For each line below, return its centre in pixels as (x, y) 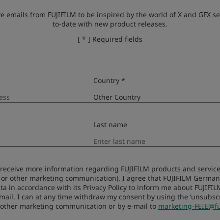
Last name (110, 125)
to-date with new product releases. (110, 24)
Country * (110, 81)
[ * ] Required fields (110, 39)
